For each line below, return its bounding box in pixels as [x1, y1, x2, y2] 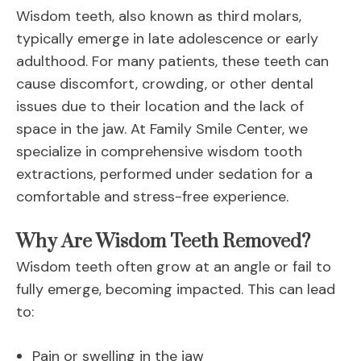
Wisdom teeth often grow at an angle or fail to [16, 257, 331, 277]
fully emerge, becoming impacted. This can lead [16, 280, 335, 300]
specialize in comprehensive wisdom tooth [16, 142, 302, 162]
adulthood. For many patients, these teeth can [16, 52, 329, 72]
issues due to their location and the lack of [16, 97, 304, 117]
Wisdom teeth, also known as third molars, [16, 6, 301, 27]
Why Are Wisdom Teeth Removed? [16, 230, 310, 255]
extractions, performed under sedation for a [16, 164, 313, 185]
